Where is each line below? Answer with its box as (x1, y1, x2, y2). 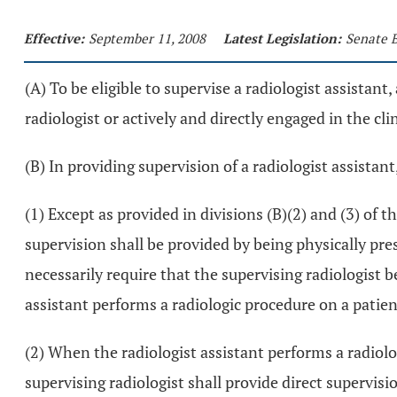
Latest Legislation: (223, 29, 341, 47)
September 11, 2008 (89, 29, 206, 47)
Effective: (24, 29, 84, 47)
